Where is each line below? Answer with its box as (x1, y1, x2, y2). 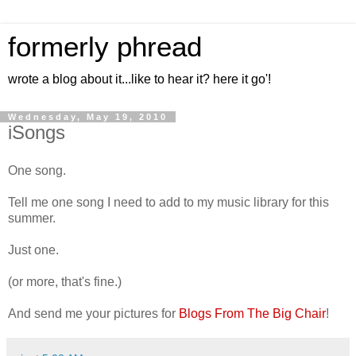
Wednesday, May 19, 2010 (8, 112, 168, 122)
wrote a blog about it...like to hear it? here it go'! (8, 72, 271, 86)
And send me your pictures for (8, 306, 179, 320)
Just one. (8, 242, 59, 257)
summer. (8, 211, 56, 225)
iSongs (8, 122, 65, 143)
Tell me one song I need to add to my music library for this (8, 195, 329, 209)
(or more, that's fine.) (8, 274, 122, 288)
